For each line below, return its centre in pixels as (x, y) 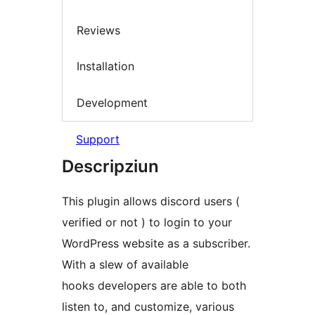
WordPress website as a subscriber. (156, 244)
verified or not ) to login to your (147, 223)
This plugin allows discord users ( (151, 201)
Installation (105, 66)
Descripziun (110, 167)
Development (112, 102)
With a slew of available (125, 265)
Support (98, 140)
